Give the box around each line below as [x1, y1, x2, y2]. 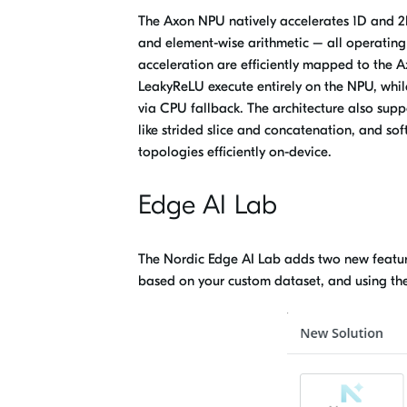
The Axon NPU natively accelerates [138, 13, 349, 30]
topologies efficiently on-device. [138, 144, 332, 161]
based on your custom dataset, [138, 273, 328, 289]
